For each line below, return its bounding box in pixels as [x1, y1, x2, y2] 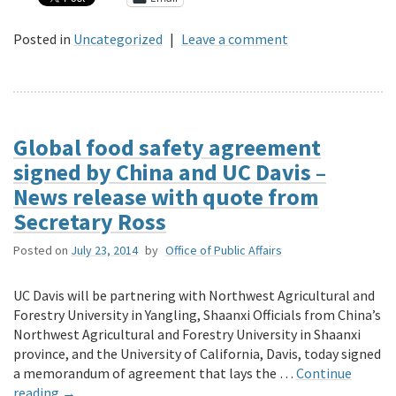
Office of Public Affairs [165, 242, 282, 259]
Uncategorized [73, 30, 163, 49]
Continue [296, 364, 352, 383]
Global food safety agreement [13, 133, 321, 163]
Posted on [13, 242, 68, 259]
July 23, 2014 [71, 242, 138, 259]
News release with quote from [13, 182, 319, 212]
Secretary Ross [13, 207, 166, 237]
